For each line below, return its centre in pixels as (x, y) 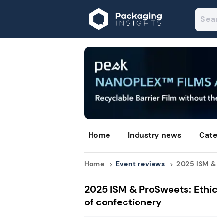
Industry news (155, 135)
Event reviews (140, 164)
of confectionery (123, 202)
